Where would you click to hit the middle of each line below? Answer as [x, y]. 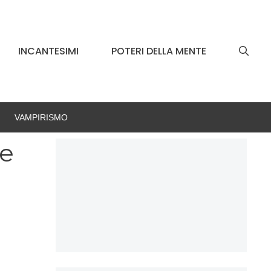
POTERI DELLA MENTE [159, 51]
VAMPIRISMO [41, 118]
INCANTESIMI [48, 51]
